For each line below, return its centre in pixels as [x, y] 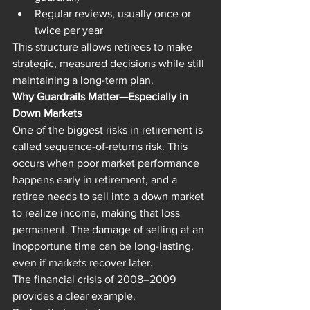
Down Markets [47, 113]
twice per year [69, 30]
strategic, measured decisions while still [110, 64]
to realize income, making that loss [98, 213]
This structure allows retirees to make [104, 47]
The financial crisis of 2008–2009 [95, 280]
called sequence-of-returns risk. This [101, 147]
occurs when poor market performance [107, 163]
